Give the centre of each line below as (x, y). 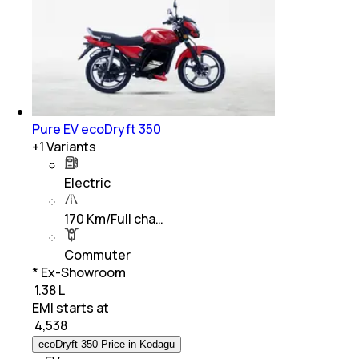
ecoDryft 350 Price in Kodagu (107, 344)
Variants (70, 146)
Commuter (97, 254)
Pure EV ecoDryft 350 (97, 129)
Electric (87, 182)
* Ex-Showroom (79, 272)
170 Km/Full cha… (114, 218)
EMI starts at (71, 307)
